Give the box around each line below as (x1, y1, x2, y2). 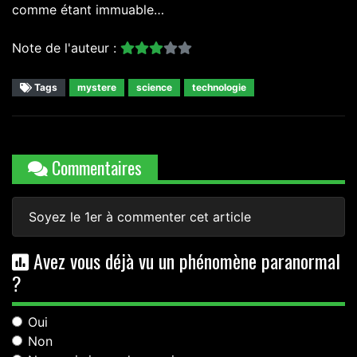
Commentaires (48, 155, 142, 181)
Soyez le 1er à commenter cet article (29, 209, 251, 226)
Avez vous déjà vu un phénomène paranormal (29, 246, 340, 276)
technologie (192, 81, 246, 94)
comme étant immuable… (12, 2, 164, 18)
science (136, 81, 172, 94)
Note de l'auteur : (12, 40, 120, 57)
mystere (77, 81, 116, 94)
